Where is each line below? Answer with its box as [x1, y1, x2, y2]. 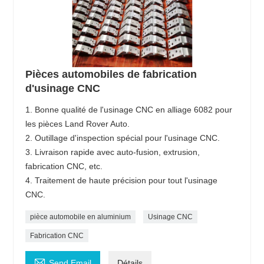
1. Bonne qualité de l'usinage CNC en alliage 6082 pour [25, 105, 233, 115]
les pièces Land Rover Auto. [25, 119, 130, 129]
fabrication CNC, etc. [25, 161, 103, 171]
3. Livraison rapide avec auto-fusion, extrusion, [25, 147, 200, 157]
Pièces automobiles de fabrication [25, 68, 197, 81]
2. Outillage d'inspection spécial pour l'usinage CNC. [25, 133, 220, 143]
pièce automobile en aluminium [30, 213, 131, 222]
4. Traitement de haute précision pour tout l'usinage [25, 176, 218, 186]
